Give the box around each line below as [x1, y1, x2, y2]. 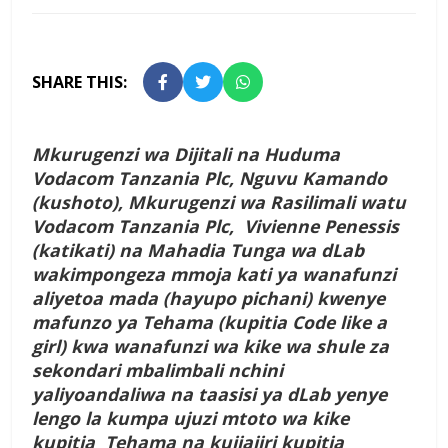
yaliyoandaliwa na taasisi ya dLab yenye [32, 382, 387, 407]
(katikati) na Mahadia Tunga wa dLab [32, 238, 364, 263]
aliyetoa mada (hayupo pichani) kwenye [32, 286, 385, 311]
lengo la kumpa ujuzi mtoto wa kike [32, 406, 349, 431]
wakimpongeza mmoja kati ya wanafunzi [32, 262, 396, 287]
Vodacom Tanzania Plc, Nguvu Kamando [32, 166, 387, 191]
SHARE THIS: [32, 71, 127, 94]
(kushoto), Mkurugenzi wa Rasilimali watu [32, 190, 406, 215]
